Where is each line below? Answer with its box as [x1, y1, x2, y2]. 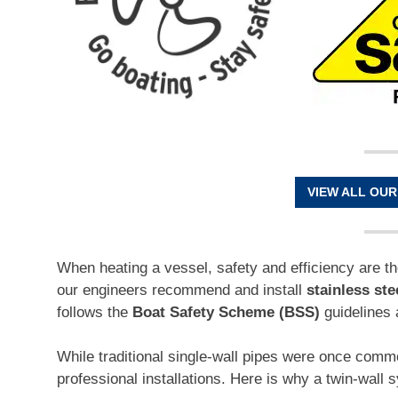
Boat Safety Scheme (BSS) [132, 303, 320, 321]
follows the [57, 303, 132, 321]
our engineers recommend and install [57, 281, 306, 298]
